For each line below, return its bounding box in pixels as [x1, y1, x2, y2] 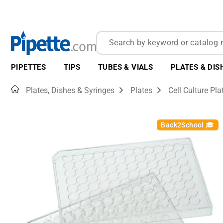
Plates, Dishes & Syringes [26, 86, 114, 96]
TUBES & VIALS [98, 63, 153, 72]
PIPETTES [11, 63, 46, 72]
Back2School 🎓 [161, 121, 215, 129]
